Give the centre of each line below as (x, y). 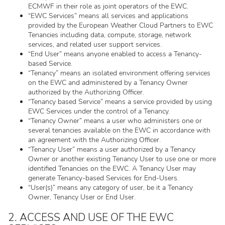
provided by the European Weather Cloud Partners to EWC (121, 25)
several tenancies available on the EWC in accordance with (119, 130)
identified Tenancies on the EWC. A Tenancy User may (112, 168)
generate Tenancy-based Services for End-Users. (103, 178)
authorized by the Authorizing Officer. (86, 92)
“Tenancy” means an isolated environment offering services (119, 73)
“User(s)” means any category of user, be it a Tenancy (110, 188)
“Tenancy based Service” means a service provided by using (120, 102)
